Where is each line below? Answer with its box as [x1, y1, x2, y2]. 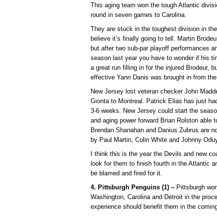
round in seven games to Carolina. [91, 11, 186, 18]
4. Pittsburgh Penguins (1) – [91, 184, 174, 191]
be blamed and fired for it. [91, 170, 162, 177]
